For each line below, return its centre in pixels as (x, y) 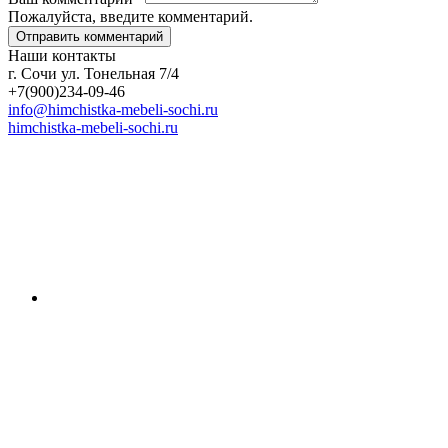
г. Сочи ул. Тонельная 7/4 (93, 74)
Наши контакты (62, 56)
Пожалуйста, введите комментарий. (130, 17)
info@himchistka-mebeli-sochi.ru (113, 110)
